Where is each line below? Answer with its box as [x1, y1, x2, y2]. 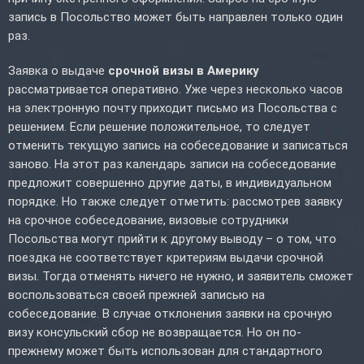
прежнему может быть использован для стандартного [8, 343, 323, 358]
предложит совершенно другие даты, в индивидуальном [8, 175, 331, 190]
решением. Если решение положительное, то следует [8, 119, 310, 134]
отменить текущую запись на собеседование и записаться [8, 137, 348, 153]
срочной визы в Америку [108, 63, 259, 78]
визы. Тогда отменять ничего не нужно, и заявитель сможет [8, 268, 353, 284]
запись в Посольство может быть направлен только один [8, 9, 343, 24]
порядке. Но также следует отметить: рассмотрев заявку [8, 193, 342, 209]
